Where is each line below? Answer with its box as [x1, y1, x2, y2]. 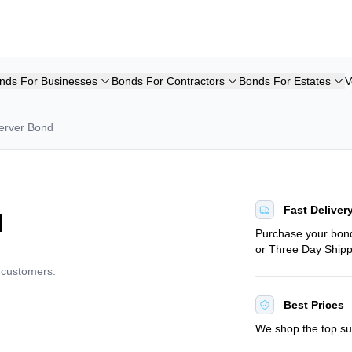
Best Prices [284, 299, 345, 311]
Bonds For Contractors [112, 75, 225, 87]
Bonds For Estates [239, 75, 331, 87]
